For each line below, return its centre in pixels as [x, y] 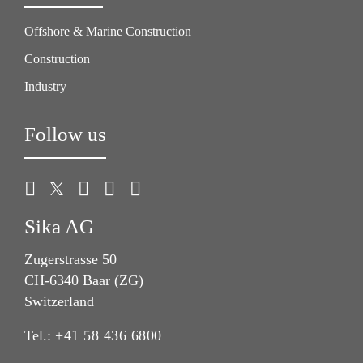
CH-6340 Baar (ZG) [84, 281]
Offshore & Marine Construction [108, 32]
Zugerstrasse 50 [70, 260]
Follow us [65, 135]
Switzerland [59, 302]
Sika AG [59, 227]
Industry [45, 87]
